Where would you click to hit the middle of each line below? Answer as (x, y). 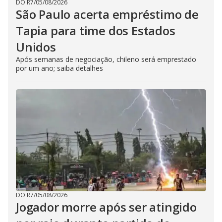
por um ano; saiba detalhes (59, 68)
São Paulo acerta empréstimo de (107, 14)
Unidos (36, 47)
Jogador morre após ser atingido (106, 207)
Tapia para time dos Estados (96, 30)
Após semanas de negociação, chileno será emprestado (106, 59)
